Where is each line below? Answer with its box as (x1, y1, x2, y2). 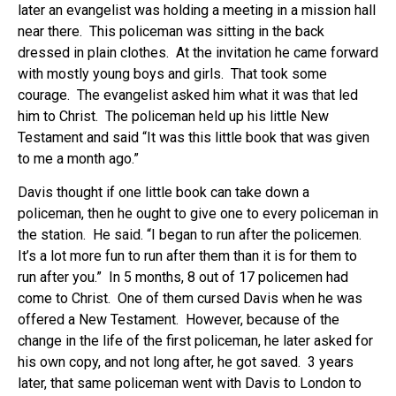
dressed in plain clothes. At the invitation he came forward (18, 43, 378, 61)
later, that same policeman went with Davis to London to (18, 375, 362, 392)
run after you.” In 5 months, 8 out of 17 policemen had (18, 269, 348, 286)
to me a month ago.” (18, 149, 139, 167)
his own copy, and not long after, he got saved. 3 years (18, 354, 354, 371)
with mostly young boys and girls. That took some (18, 65, 327, 82)
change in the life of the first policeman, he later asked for (18, 332, 373, 350)
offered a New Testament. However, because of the (18, 311, 339, 329)
